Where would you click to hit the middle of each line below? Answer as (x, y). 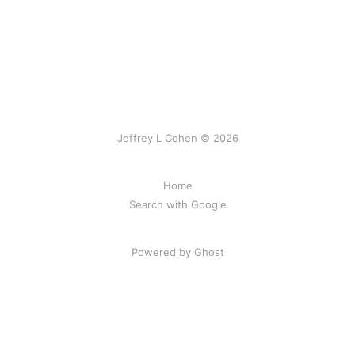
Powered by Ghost (177, 252)
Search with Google (177, 204)
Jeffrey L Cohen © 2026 (177, 138)
